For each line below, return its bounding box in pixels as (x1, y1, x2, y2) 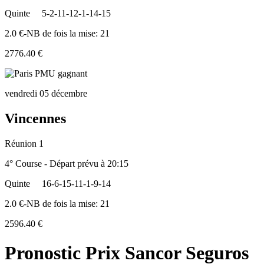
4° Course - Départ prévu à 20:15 (5, 159, 128, 169)
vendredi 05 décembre (5, 88, 87, 99)
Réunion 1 (5, 138, 44, 149)
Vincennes (5, 111, 66, 127)
